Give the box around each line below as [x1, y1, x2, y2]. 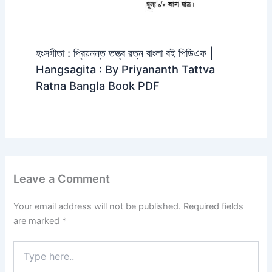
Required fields [183, 200, 244, 212]
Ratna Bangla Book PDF [35, 79, 160, 93]
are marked [13, 215, 63, 226]
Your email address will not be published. [13, 200, 182, 212]
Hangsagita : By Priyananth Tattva [35, 63, 215, 76]
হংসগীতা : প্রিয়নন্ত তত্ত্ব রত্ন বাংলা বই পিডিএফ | [35, 46, 213, 60]
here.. [13, 253, 36, 264]
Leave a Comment [13, 172, 110, 186]
